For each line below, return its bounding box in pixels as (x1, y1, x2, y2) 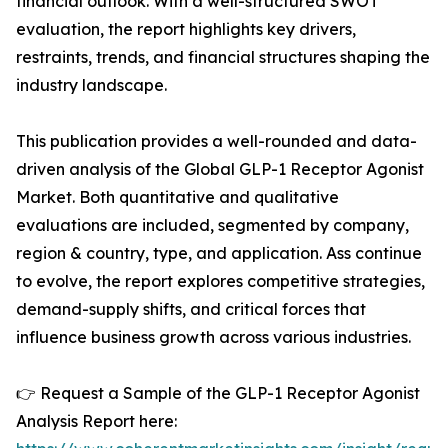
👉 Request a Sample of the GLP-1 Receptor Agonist (16, 383, 420, 404)
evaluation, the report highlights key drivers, (16, 19, 356, 40)
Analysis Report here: (16, 411, 177, 432)
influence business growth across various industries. (16, 327, 411, 348)
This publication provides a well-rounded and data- (16, 131, 417, 152)
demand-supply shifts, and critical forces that (16, 299, 366, 320)
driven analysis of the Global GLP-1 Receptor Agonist (16, 159, 424, 180)
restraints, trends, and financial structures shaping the (16, 47, 430, 68)
